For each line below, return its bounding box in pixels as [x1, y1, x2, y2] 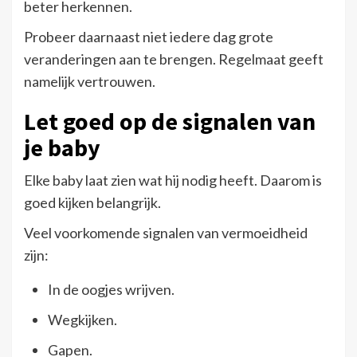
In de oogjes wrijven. [48, 280, 175, 298]
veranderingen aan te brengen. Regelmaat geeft [24, 49, 324, 68]
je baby [24, 131, 100, 163]
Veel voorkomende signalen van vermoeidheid [24, 223, 308, 241]
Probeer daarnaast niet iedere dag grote [24, 27, 273, 45]
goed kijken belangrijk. [24, 193, 161, 211]
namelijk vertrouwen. [24, 72, 155, 90]
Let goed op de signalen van [24, 105, 316, 136]
